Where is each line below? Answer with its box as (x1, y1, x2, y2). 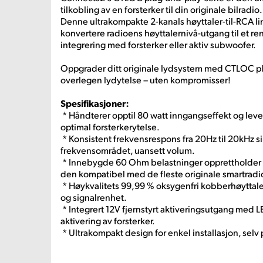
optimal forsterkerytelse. (60, 120, 160, 133)
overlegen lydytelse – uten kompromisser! (60, 73, 231, 86)
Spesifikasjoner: (60, 97, 129, 109)
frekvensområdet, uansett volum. (60, 144, 195, 156)
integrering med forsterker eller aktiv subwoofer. (60, 38, 256, 50)
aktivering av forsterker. (60, 214, 155, 227)
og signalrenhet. (60, 191, 127, 203)
